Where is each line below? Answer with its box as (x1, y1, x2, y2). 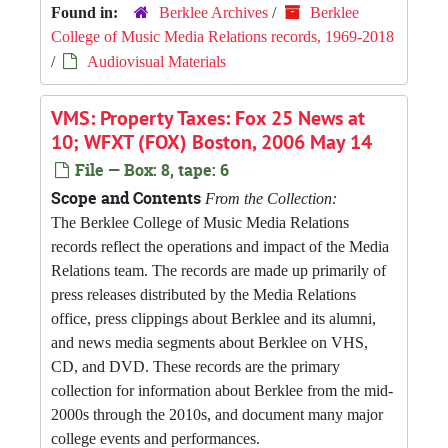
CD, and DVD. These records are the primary (51, 358, 340, 375)
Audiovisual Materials (87, 53, 226, 70)
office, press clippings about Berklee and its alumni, (51, 310, 376, 327)
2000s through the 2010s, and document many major (51, 406, 383, 423)
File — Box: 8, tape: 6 (71, 159, 229, 181)
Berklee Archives (159, 4, 268, 21)
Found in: (51, 4, 122, 21)
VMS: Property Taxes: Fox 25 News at (51, 105, 365, 131)
